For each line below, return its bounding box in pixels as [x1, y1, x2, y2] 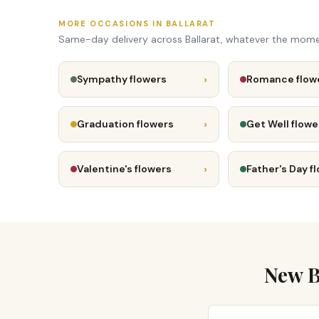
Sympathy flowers [77, 73, 167, 85]
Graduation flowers [77, 117, 174, 130]
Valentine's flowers [77, 162, 172, 175]
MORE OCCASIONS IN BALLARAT [58, 18, 216, 28]
